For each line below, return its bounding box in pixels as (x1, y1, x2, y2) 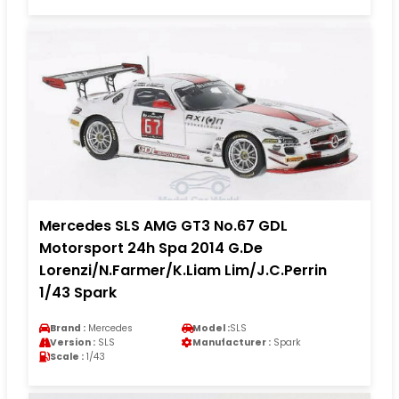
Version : (50, 335, 95, 349)
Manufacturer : (192, 335, 271, 349)
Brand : (50, 321, 85, 335)
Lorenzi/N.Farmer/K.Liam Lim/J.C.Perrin (39, 259, 327, 281)
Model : (192, 321, 230, 335)
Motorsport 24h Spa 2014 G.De (39, 237, 263, 258)
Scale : (50, 349, 84, 363)
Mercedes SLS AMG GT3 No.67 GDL (39, 215, 288, 236)
